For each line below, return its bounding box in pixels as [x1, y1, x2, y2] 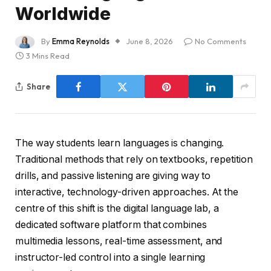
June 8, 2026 [126, 36, 173, 46]
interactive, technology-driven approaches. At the [15, 186, 239, 198]
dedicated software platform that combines [15, 219, 207, 231]
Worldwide [15, 2, 111, 24]
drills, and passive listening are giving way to [15, 170, 211, 182]
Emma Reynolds [52, 36, 109, 46]
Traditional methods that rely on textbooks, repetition [15, 154, 253, 166]
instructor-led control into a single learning [15, 252, 206, 264]
